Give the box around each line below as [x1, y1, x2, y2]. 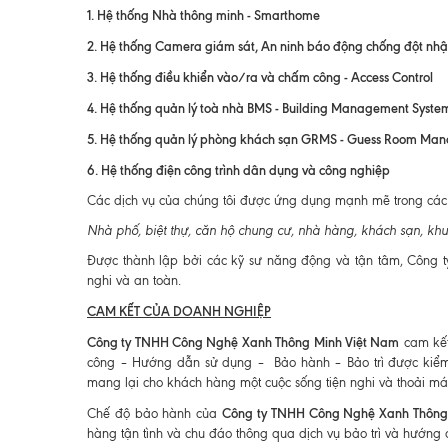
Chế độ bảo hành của [87, 406, 223, 421]
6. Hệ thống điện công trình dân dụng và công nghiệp [87, 162, 390, 178]
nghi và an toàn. [87, 273, 181, 288]
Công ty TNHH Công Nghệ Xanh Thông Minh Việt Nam [87, 334, 400, 350]
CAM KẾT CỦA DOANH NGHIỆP [87, 303, 271, 319]
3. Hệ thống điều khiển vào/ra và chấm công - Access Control [87, 69, 433, 85]
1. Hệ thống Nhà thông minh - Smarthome [87, 7, 320, 23]
